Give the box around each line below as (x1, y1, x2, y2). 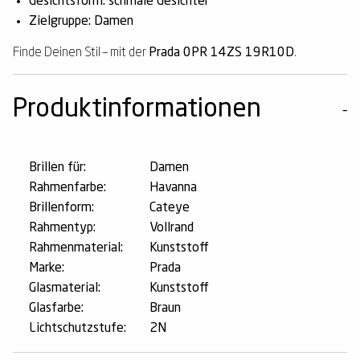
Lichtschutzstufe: (29, 321, 126, 335)
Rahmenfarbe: (29, 181, 106, 194)
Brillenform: (29, 201, 94, 215)
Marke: (29, 261, 64, 275)
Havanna (149, 181, 197, 194)
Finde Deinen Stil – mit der (13, 46, 149, 59)
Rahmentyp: (29, 221, 96, 235)
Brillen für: (29, 161, 86, 174)
